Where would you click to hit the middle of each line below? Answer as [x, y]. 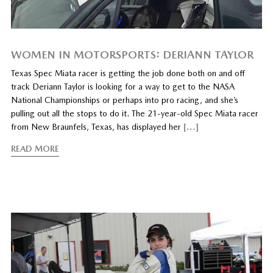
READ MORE [35, 149]
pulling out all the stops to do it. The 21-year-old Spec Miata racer [134, 114]
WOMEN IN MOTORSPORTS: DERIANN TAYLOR [132, 55]
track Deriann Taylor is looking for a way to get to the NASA [122, 87]
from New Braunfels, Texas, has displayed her [97, 127]
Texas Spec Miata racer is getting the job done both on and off [128, 73]
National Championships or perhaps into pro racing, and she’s [124, 100]
